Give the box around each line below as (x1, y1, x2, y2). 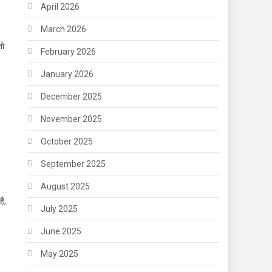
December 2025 (41, 91, 103, 101)
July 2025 (41, 203, 78, 214)
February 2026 (41, 46, 97, 56)
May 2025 (41, 248, 79, 259)
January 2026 (41, 69, 94, 79)
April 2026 (41, 1, 80, 12)
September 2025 (41, 158, 106, 169)
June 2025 (41, 226, 82, 236)
